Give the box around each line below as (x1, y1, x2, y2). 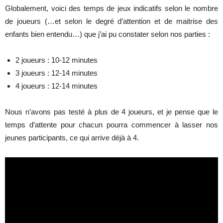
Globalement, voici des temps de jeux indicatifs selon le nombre (5, 3, 218, 12)
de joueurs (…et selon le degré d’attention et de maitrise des (5, 16, 218, 25)
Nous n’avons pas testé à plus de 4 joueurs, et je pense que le (5, 107, 218, 116)
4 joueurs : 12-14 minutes (15, 81, 98, 90)
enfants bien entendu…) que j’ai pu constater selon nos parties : (5, 29, 210, 38)
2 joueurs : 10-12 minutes (15, 55, 98, 64)
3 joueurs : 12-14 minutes (15, 68, 98, 77)
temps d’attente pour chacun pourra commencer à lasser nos (5, 120, 218, 129)
